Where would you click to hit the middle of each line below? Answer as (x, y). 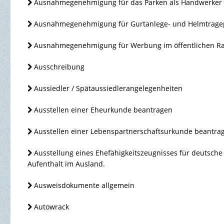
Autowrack (52, 207)
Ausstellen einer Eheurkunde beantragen (103, 110)
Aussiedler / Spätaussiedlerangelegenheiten (108, 88)
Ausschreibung (59, 67)
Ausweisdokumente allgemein (84, 185)
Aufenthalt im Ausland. (66, 164)
